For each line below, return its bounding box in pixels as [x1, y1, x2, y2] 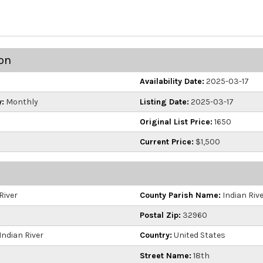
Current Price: [140, 136, 194, 147]
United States [172, 230, 225, 241]
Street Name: [140, 250, 191, 261]
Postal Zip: [140, 210, 181, 221]
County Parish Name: [140, 190, 221, 201]
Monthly [4, 96, 38, 107]
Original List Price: [140, 116, 213, 127]
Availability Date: [140, 76, 204, 87]
